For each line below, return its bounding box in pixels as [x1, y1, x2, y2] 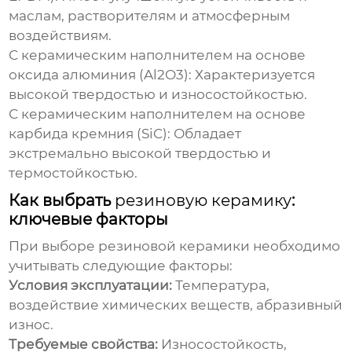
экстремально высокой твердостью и [9, 145, 272, 162]
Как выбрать [9, 191, 115, 211]
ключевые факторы [9, 210, 169, 229]
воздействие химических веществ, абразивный [9, 297, 343, 313]
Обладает [170, 126, 242, 142]
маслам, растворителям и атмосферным [9, 8, 291, 24]
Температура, [172, 277, 270, 294]
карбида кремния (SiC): [9, 126, 171, 142]
